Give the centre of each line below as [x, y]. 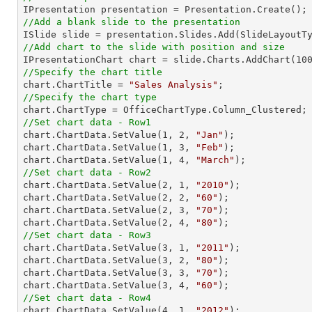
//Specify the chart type [90, 97]
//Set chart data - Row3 [87, 235]
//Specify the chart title [93, 72]
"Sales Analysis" [173, 85]
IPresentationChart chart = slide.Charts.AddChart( [159, 60]
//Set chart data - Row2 [87, 172]
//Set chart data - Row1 [87, 122]
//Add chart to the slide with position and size [154, 47]
